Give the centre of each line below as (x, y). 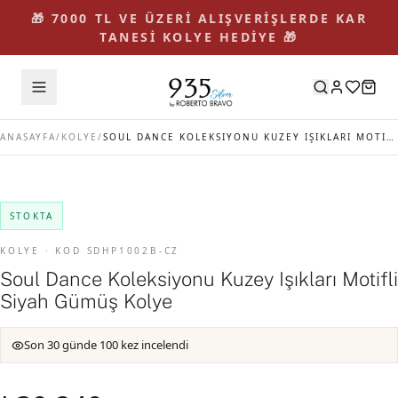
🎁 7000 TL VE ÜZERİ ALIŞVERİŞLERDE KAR (199, 18)
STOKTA (32, 216)
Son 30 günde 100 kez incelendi (106, 345)
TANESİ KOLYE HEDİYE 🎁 (199, 37)
